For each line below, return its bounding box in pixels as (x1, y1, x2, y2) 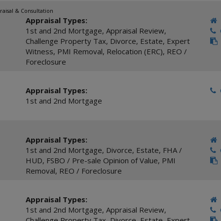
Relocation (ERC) (106, 46, 163, 56)
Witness (25, 46, 53, 56)
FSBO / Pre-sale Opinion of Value (46, 155, 158, 165)
